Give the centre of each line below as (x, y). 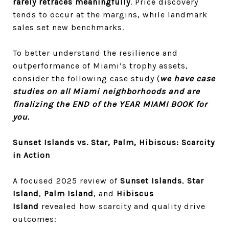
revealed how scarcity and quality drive (122, 206)
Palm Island (69, 193)
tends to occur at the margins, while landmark (110, 15)
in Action (31, 155)
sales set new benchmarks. (68, 27)
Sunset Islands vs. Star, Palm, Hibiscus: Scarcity (114, 142)
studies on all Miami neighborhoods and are (106, 91)
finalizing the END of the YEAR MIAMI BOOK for (110, 104)
